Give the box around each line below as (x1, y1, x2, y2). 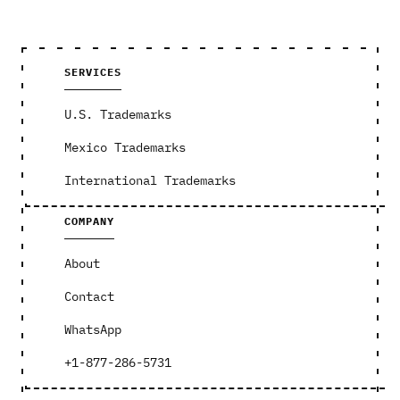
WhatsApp (64, 321, 121, 337)
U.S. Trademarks (64, 105, 171, 122)
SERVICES (64, 64, 121, 79)
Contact (64, 287, 114, 304)
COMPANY (64, 213, 114, 228)
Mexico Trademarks (64, 138, 186, 155)
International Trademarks (64, 171, 236, 188)
